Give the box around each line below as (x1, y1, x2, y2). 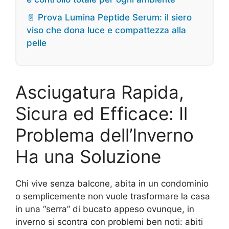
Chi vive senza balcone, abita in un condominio (15, 178, 209, 189)
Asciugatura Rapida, (15, 81, 184, 103)
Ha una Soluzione (15, 146, 161, 167)
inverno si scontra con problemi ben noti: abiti (15, 217, 203, 227)
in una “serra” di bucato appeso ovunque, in (15, 204, 194, 214)
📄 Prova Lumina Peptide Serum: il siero (27, 12, 192, 22)
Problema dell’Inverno (15, 124, 194, 146)
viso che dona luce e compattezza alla (27, 25, 186, 35)
